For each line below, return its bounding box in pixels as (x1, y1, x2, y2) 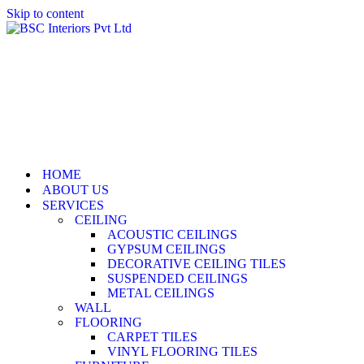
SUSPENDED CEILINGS (107, 271, 248, 285)
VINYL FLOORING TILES (107, 344, 258, 358)
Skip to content (6, 6, 84, 20)
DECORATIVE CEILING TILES (107, 257, 286, 271)
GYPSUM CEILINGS (107, 242, 226, 256)
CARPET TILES (107, 330, 197, 344)
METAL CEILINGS (107, 286, 214, 300)
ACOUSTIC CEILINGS (107, 227, 237, 241)
